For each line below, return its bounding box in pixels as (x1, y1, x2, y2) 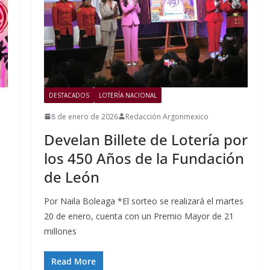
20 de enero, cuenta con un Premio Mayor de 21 (43, 210, 234, 222)
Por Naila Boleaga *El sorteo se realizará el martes (43, 195, 243, 207)
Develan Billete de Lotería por (43, 129, 248, 149)
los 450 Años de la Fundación (43, 148, 244, 168)
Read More (51, 255, 96, 267)
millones (43, 225, 77, 237)
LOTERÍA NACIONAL (98, 90, 157, 99)
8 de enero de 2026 (51, 111, 118, 122)
